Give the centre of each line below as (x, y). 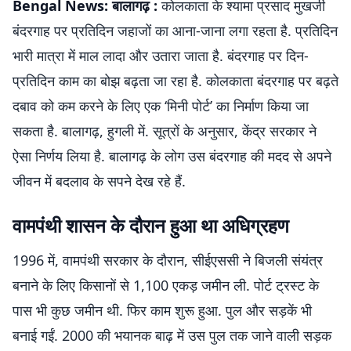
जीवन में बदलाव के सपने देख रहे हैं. (99, 181)
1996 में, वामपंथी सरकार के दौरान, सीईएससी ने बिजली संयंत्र (168, 260)
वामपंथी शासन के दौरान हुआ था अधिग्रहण (151, 225)
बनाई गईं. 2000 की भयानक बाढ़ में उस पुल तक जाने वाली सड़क (172, 335)
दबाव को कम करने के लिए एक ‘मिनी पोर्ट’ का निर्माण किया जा (161, 106)
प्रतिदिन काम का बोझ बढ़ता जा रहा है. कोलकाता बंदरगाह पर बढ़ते (175, 81)
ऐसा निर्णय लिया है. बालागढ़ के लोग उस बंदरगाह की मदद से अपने (172, 156)
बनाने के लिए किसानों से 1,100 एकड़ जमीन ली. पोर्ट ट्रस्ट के (166, 285)
